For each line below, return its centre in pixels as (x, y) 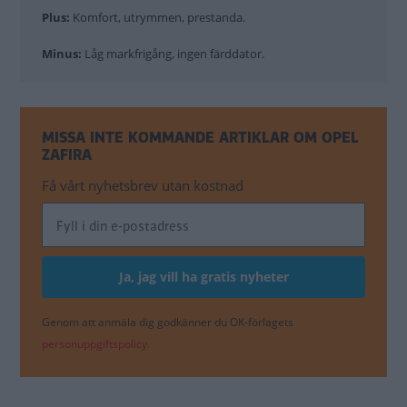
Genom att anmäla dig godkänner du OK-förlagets (168, 322)
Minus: (63, 53)
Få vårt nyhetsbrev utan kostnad (143, 185)
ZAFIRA (67, 154)
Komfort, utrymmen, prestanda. (159, 17)
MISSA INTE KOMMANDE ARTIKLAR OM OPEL (200, 137)
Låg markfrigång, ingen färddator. (174, 53)
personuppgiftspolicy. (96, 343)
